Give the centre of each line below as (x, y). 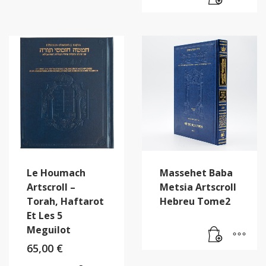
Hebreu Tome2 (195, 201)
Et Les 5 (45, 215)
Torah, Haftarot (65, 201)
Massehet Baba (196, 172)
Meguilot (49, 229)
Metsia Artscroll (198, 187)
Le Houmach (56, 172)
